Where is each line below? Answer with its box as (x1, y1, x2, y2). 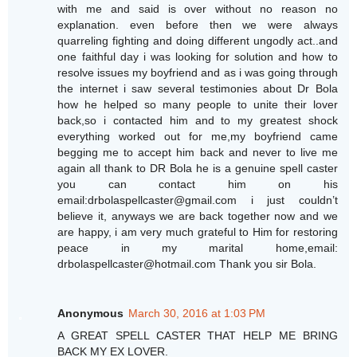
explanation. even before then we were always (57, 18, 338, 32)
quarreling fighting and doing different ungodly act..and (57, 34, 338, 48)
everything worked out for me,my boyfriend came (57, 130, 338, 143)
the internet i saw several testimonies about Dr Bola (57, 82, 338, 96)
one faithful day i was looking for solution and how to (57, 50, 338, 64)
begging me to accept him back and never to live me (57, 146, 338, 159)
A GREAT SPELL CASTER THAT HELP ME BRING (57, 329, 338, 343)
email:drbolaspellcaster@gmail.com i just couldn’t (57, 194, 338, 207)
